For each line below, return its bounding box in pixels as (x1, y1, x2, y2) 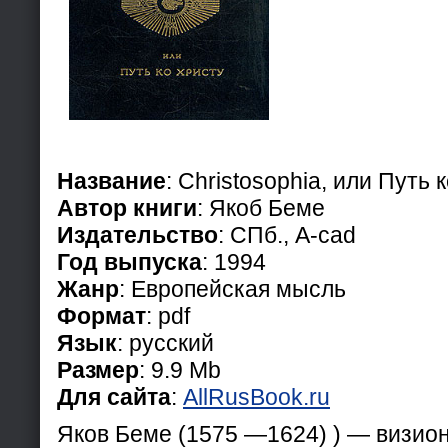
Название (57, 167, 166, 194)
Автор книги (57, 194, 197, 221)
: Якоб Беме (197, 194, 325, 221)
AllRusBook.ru (183, 383, 330, 410)
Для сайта (57, 383, 171, 410)
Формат (57, 302, 146, 329)
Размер (57, 356, 139, 383)
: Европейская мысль (119, 275, 346, 302)
